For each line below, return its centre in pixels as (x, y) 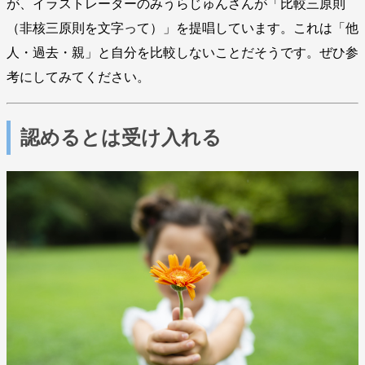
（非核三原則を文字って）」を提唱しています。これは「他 (182, 29)
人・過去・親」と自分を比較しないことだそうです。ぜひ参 (182, 53)
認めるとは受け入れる (121, 137)
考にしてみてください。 (78, 77)
